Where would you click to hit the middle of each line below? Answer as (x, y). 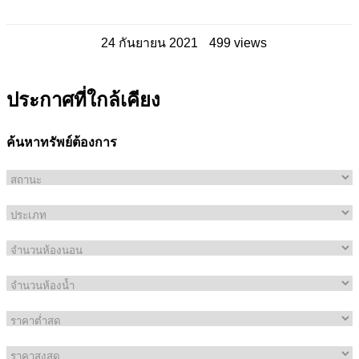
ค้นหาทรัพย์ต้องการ (62, 143)
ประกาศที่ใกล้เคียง (83, 99)
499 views (238, 42)
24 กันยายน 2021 (151, 42)
